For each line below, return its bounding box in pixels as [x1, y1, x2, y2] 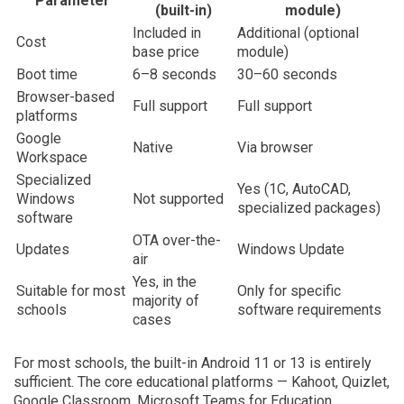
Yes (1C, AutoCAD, [237, 180, 351, 197]
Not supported [133, 190, 224, 207]
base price [133, 43, 199, 60]
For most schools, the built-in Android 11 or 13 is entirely [14, 354, 372, 372]
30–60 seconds [237, 66, 337, 83]
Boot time [16, 66, 78, 83]
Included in [133, 24, 201, 41]
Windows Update [237, 241, 344, 258]
